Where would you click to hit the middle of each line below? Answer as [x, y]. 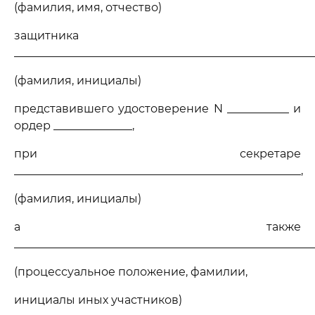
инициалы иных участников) [98, 300]
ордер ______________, [74, 126]
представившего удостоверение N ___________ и [157, 109]
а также [157, 227]
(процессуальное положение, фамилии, [131, 272]
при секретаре [157, 154]
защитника [46, 36]
